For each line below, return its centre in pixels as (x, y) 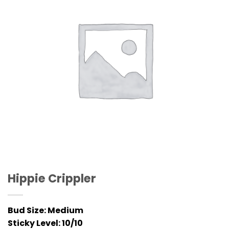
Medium (65, 211)
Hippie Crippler (52, 179)
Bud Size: (27, 211)
